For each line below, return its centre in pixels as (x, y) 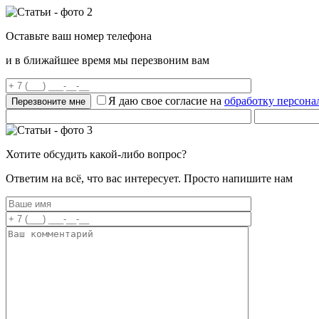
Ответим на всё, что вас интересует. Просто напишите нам (149, 178)
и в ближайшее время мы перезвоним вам (108, 60)
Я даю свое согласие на (166, 101)
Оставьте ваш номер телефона (79, 36)
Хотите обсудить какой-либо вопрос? (96, 154)
